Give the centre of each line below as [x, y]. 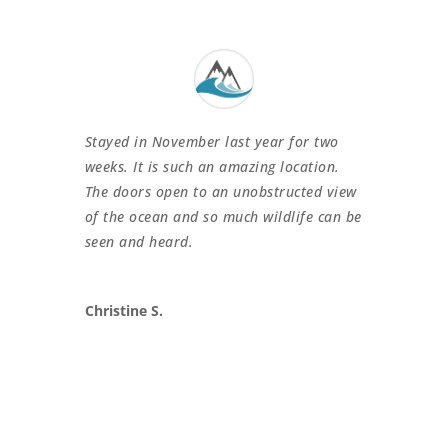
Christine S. [123, 310]
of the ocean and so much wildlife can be [223, 216]
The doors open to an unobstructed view [220, 191]
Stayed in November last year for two [211, 141]
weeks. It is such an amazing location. [212, 166]
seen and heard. [139, 241]
